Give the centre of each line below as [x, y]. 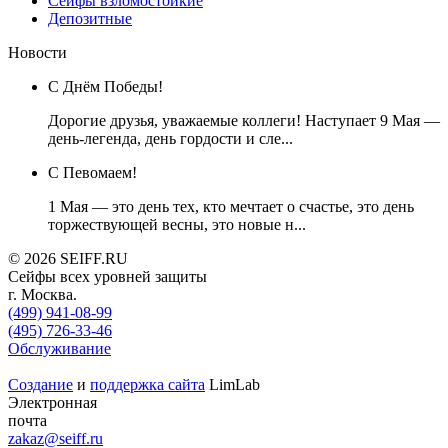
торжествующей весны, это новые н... [177, 224]
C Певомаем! [92, 172]
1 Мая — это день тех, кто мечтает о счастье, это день [231, 206]
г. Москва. [42, 294]
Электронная [52, 402]
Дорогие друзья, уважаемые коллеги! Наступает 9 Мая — [244, 120]
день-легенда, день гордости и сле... [170, 138]
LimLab [232, 384]
